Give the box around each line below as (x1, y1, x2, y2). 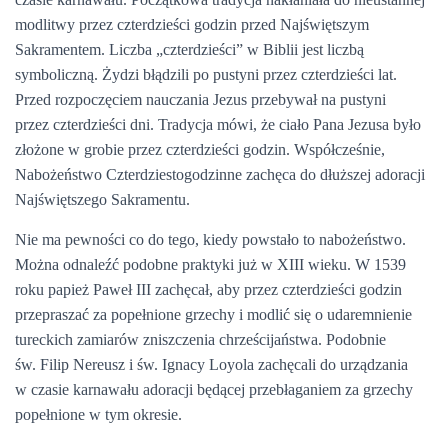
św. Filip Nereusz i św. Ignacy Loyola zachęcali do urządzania (15, 356, 408, 373)
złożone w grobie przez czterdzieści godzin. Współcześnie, (15, 141, 385, 158)
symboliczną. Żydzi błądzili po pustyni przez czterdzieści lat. (15, 66, 397, 83)
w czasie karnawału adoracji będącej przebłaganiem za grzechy (15, 381, 413, 398)
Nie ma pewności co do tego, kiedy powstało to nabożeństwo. (15, 231, 406, 248)
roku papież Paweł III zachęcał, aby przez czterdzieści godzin (15, 281, 402, 298)
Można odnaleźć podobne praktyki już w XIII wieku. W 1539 (15, 256, 406, 273)
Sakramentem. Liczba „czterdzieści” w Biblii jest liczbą (15, 41, 364, 58)
